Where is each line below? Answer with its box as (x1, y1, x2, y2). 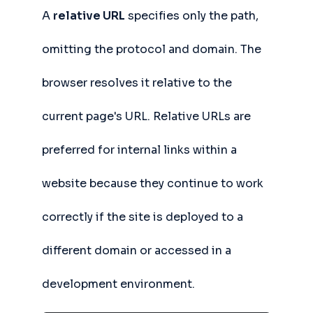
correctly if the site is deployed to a (42, 210, 243, 224)
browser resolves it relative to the (42, 75, 232, 90)
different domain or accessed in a (42, 243, 231, 258)
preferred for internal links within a (42, 143, 237, 157)
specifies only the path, (125, 8, 259, 23)
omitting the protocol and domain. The (42, 42, 261, 57)
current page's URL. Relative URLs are (42, 109, 251, 124)
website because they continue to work (42, 176, 263, 191)
